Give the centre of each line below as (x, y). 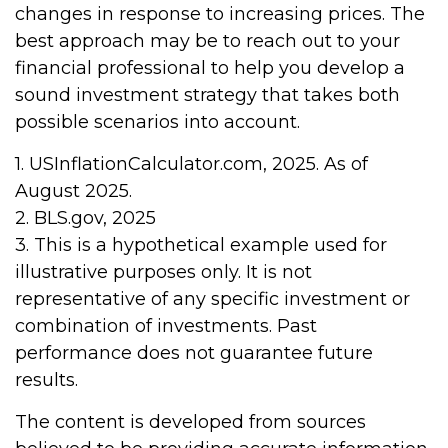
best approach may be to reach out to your (207, 41)
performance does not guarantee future (194, 353)
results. (46, 380)
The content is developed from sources (190, 422)
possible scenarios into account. (157, 122)
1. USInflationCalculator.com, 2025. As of (191, 164)
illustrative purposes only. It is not (163, 272)
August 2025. (73, 191)
